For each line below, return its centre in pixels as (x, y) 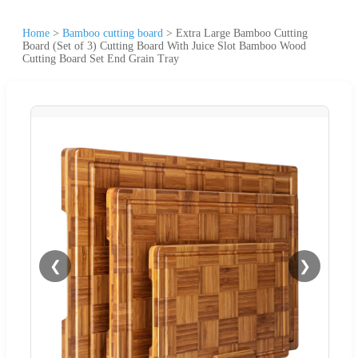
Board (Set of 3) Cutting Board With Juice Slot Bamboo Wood (164, 46)
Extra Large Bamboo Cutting (242, 33)
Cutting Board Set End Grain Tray (101, 58)
